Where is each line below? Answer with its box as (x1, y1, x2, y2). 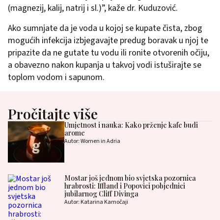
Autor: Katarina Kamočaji (64, 197, 128, 206)
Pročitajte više (8, 104, 98, 123)
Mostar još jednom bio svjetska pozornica (64, 173, 196, 183)
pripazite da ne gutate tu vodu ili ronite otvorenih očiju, (8, 46, 209, 59)
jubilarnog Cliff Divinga (64, 189, 138, 198)
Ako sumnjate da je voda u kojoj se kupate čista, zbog (8, 22, 202, 34)
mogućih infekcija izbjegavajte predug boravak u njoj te (8, 34, 208, 47)
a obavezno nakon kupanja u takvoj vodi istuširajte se (8, 58, 201, 71)
